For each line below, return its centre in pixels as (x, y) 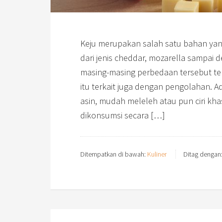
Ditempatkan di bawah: (114, 154)
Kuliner (157, 154)
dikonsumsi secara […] (123, 115)
